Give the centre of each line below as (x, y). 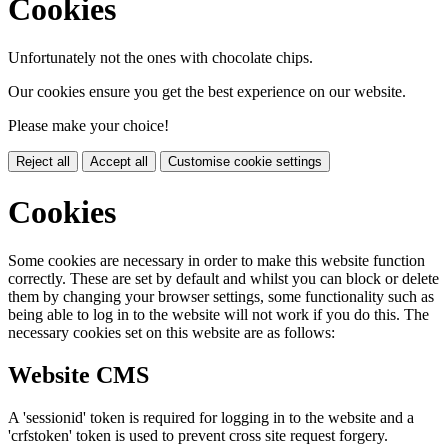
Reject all (43, 162)
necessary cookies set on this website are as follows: (171, 333)
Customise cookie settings (245, 162)
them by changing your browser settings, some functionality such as (221, 297)
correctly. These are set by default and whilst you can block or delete (223, 279)
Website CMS (78, 375)
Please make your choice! (88, 126)
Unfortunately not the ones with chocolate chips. (160, 58)
